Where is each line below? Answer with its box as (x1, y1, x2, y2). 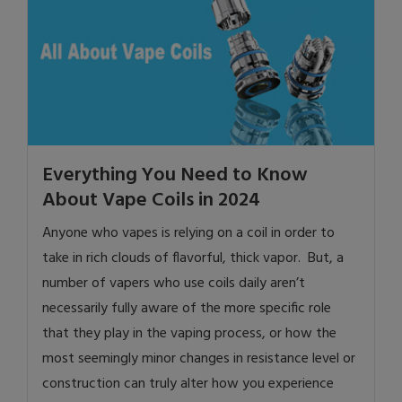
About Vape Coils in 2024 (42, 184, 260, 216)
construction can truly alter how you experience (42, 371, 334, 396)
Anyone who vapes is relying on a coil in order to (42, 221, 335, 245)
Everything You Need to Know (42, 159, 308, 191)
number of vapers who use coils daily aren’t (42, 271, 305, 295)
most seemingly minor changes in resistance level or (42, 346, 355, 371)
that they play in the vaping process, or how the (42, 321, 336, 345)
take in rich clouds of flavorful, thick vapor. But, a (42, 246, 344, 270)
